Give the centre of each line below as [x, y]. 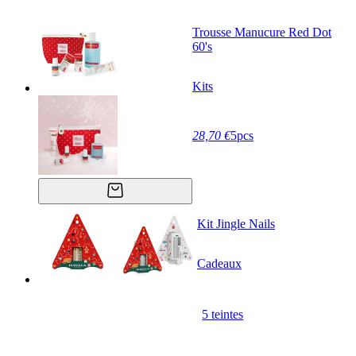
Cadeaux [219, 263]
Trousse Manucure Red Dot [262, 32]
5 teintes [223, 315]
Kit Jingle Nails [236, 223]
